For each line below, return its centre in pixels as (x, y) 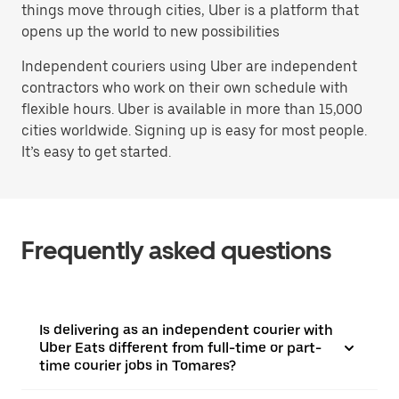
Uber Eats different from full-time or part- (180, 348)
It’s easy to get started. (96, 152)
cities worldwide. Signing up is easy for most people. (194, 130)
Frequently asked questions (176, 250)
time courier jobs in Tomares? (138, 366)
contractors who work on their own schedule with (185, 88)
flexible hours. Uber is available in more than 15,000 (192, 109)
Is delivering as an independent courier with (186, 330)
